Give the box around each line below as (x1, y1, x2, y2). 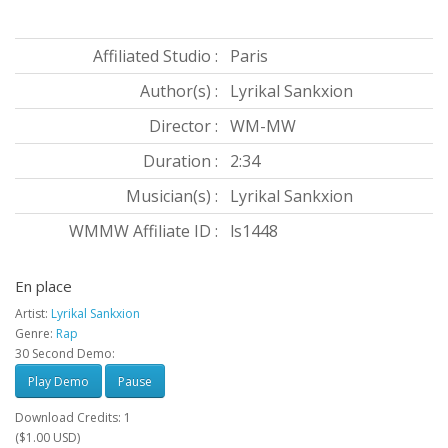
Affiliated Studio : (93, 45, 218, 68)
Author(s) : (140, 80, 218, 103)
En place (15, 276, 72, 297)
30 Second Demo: (15, 345, 115, 363)
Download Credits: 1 (15, 409, 131, 427)
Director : (149, 115, 218, 138)
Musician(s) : (126, 185, 218, 208)
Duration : (143, 150, 218, 173)
